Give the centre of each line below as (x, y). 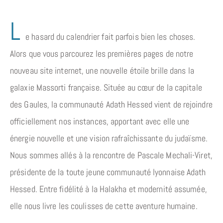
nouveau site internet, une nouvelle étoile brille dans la (102, 70)
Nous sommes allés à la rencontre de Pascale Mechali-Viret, (111, 155)
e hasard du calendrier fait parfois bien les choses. (111, 36)
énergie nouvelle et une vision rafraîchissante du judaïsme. (109, 138)
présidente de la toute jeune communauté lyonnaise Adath (108, 172)
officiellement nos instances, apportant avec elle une (100, 121)
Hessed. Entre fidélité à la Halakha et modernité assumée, (109, 189)
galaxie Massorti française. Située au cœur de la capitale (106, 87)
